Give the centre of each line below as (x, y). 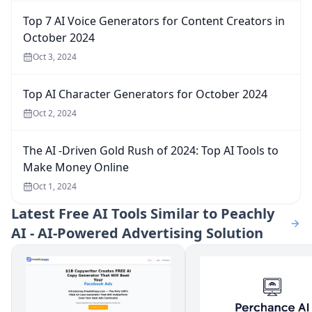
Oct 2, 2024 (55, 114)
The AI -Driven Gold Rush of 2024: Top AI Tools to (151, 151)
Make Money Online (76, 167)
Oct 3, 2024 (55, 57)
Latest (33, 214)
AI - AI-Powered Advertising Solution (137, 233)
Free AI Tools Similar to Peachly (166, 214)
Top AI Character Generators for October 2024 (145, 94)
